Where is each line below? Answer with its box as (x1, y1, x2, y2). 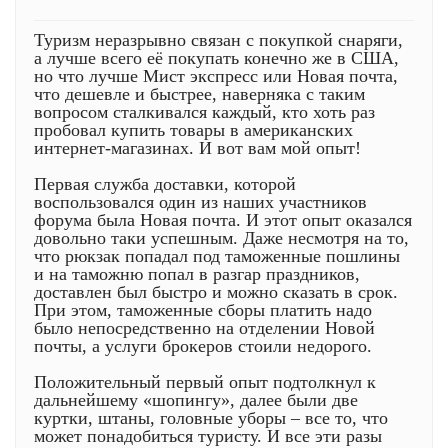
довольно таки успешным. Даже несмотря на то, (34, 228, 409, 248)
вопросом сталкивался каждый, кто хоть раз (34, 102, 375, 122)
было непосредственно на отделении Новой (34, 318, 375, 338)
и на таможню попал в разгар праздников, (34, 264, 360, 284)
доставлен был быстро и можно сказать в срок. (34, 282, 398, 302)
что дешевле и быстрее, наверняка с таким (34, 84, 365, 104)
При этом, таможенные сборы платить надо (34, 300, 372, 320)
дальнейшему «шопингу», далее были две (34, 390, 358, 410)
